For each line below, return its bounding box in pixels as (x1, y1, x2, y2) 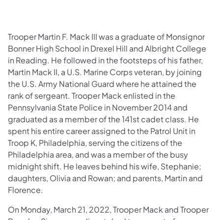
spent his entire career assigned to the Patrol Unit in (8, 125, 195, 136)
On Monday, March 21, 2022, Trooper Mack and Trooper (8, 204, 209, 215)
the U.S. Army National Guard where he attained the (8, 78, 196, 89)
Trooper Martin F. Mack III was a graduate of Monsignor (8, 31, 205, 42)
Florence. (8, 184, 43, 195)
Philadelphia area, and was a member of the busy (8, 149, 188, 160)
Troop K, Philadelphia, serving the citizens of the (8, 137, 182, 148)
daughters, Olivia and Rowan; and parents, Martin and (8, 172, 203, 183)
